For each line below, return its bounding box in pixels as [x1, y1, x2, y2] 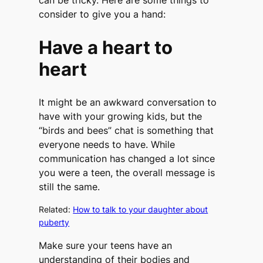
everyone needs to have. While [39, 138, 176, 150]
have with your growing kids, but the [39, 110, 203, 122]
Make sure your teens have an [39, 239, 173, 251]
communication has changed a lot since [39, 152, 215, 164]
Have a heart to [39, 36, 173, 58]
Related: [39, 204, 73, 214]
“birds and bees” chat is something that [39, 124, 214, 136]
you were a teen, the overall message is [39, 166, 215, 178]
